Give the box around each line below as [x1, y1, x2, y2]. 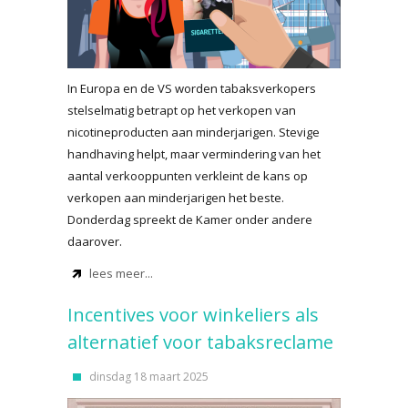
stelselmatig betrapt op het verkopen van [67, 102, 296, 118]
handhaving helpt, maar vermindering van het [67, 146, 321, 162]
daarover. [67, 233, 122, 250]
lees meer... [89, 265, 153, 281]
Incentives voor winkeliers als [67, 302, 319, 327]
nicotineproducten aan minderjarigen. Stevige [67, 124, 320, 140]
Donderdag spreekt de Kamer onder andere [67, 211, 312, 228]
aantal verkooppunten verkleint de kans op [67, 168, 308, 184]
